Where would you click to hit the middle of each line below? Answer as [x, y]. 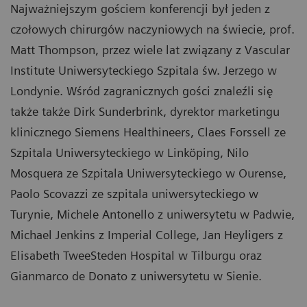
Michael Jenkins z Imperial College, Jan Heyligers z [147, 235]
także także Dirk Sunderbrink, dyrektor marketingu [145, 112]
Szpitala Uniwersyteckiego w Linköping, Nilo [130, 153]
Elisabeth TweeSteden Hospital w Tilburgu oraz [136, 256]
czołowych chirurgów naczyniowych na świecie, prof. [152, 29]
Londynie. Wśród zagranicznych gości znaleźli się [142, 91]
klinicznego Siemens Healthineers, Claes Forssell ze [148, 132]
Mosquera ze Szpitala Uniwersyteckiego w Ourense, [148, 173]
